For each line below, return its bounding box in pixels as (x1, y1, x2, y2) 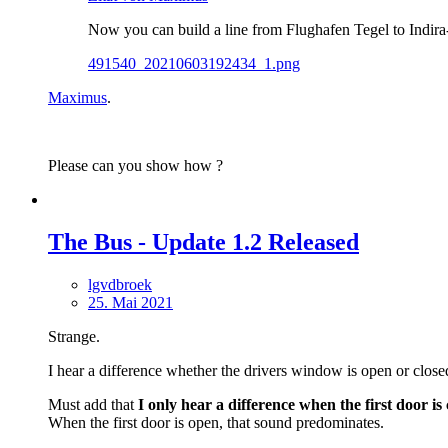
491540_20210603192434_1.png (88, 54, 300, 72)
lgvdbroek (88, 275, 152, 293)
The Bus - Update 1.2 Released (48, 228, 359, 255)
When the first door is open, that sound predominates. (48, 413, 384, 431)
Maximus (48, 88, 107, 106)
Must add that (48, 395, 138, 413)
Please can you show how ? (48, 156, 223, 174)
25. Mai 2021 (88, 293, 173, 311)
